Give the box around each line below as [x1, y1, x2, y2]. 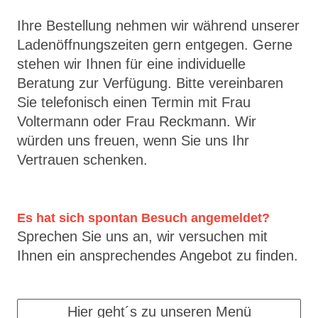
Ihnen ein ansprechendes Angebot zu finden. [17, 248, 298, 264]
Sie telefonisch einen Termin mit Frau [17, 94, 251, 111]
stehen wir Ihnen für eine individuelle [17, 56, 246, 72]
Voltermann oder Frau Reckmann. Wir [17, 114, 256, 130]
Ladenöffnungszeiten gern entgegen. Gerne [17, 37, 292, 53]
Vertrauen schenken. [17, 152, 148, 168]
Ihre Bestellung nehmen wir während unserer [17, 18, 300, 34]
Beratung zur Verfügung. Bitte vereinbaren [17, 75, 283, 92]
